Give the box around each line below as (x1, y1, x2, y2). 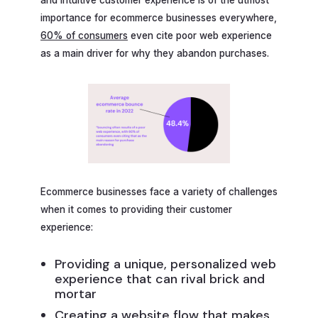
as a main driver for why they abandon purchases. (40, 47, 272, 59)
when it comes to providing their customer (40, 203, 232, 215)
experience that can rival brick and (55, 270, 265, 288)
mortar (55, 285, 97, 303)
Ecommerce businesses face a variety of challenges (40, 185, 278, 197)
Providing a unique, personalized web (55, 256, 277, 273)
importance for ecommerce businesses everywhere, (40, 11, 277, 23)
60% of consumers (40, 29, 128, 41)
